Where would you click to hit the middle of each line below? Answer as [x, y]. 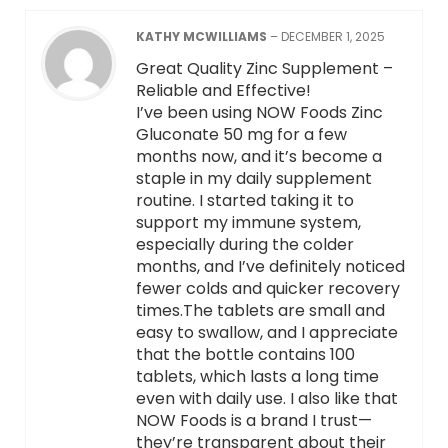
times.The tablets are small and [260, 311]
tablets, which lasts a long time [257, 377]
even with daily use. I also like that [266, 399]
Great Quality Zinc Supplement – [264, 69]
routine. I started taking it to [244, 201]
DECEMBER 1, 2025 [332, 37]
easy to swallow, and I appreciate [266, 333]
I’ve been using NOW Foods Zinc [259, 113]
